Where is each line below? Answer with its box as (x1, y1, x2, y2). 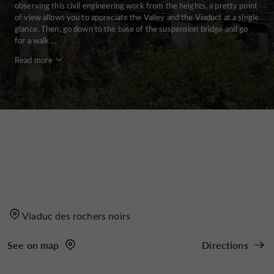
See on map (7, 239, 59, 252)
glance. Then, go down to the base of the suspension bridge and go (15, 23, 248, 34)
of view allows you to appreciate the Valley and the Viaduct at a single (15, 12, 259, 23)
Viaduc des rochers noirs (22, 209, 131, 223)
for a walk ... (15, 35, 57, 46)
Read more (15, 54, 53, 65)
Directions (202, 239, 248, 252)
